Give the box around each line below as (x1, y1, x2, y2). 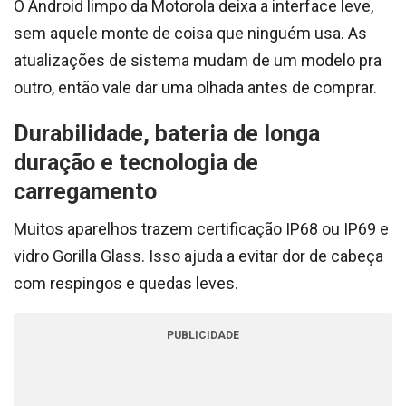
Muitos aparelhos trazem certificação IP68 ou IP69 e (14, 219, 389, 238)
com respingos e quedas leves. (14, 274, 238, 293)
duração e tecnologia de (14, 150, 258, 176)
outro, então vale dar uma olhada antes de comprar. (14, 78, 377, 97)
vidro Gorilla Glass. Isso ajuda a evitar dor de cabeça (14, 246, 383, 266)
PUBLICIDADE (167, 329, 239, 342)
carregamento (14, 179, 157, 205)
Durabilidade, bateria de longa (14, 121, 320, 147)
